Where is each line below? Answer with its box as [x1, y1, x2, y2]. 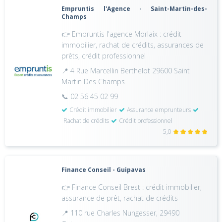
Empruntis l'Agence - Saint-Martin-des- [61, 4, 207, 13]
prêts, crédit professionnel [61, 51, 146, 60]
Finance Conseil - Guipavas [61, 166, 146, 174]
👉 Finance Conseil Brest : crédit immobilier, [61, 182, 202, 192]
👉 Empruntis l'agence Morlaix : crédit [61, 29, 182, 39]
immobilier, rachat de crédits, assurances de [61, 40, 204, 50]
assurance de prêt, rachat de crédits [61, 193, 178, 203]
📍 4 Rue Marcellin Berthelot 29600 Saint [61, 66, 190, 75]
